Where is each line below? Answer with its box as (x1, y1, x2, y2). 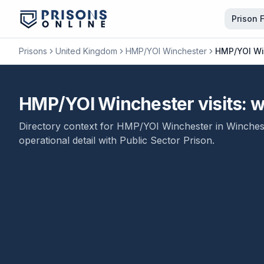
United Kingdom (55, 46, 117, 56)
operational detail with (19, 134, 120, 146)
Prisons (19, 46, 47, 56)
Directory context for (19, 120, 117, 132)
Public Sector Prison (120, 134, 212, 146)
